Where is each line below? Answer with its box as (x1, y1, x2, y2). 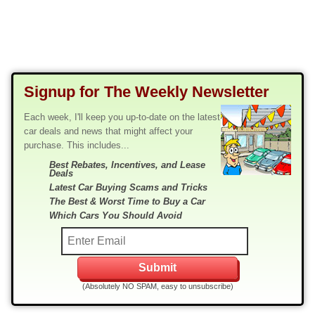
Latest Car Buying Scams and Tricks (49, 182, 207, 193)
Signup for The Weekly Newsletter (24, 83, 269, 101)
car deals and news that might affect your (24, 126, 193, 137)
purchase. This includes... (24, 140, 129, 151)
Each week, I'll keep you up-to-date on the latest (24, 112, 220, 123)
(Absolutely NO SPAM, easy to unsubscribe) (82, 282, 233, 291)
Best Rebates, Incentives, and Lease (49, 160, 205, 171)
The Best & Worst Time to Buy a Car (49, 196, 205, 207)
